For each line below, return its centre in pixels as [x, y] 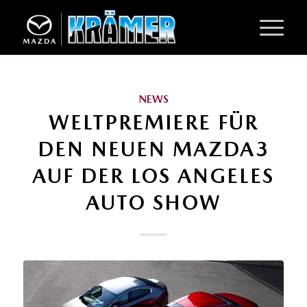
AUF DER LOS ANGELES [153, 175]
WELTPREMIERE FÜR [153, 122]
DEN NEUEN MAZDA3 [153, 149]
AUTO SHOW [153, 202]
